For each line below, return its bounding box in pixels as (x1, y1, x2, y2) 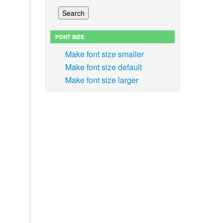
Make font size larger (65, 74, 138, 86)
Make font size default (65, 61, 142, 73)
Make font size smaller (65, 48, 144, 60)
